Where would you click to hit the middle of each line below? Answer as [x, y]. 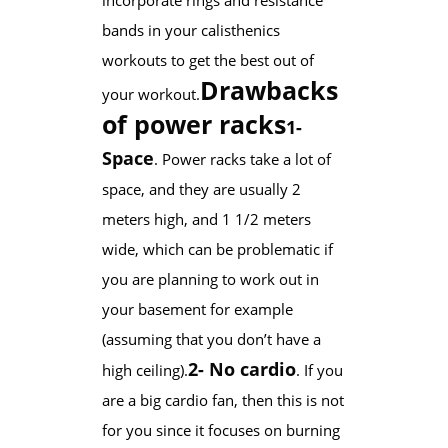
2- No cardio [241, 368]
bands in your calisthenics [190, 29]
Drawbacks [268, 89]
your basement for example [197, 308]
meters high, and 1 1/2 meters [206, 218]
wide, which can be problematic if [217, 248]
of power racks [193, 123]
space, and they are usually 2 [201, 188]
